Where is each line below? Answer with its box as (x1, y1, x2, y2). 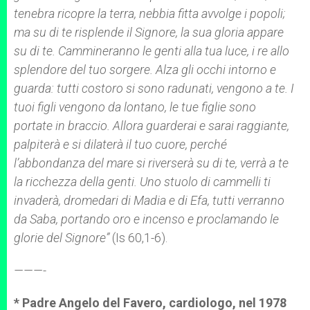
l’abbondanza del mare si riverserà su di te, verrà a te (14, 156, 289, 170)
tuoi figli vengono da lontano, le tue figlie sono (14, 100, 256, 114)
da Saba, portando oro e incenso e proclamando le (14, 212, 279, 226)
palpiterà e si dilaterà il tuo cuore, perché (14, 137, 227, 152)
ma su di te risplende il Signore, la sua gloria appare (14, 25, 284, 39)
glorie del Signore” (14, 230, 112, 245)
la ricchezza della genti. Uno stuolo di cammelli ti (14, 174, 271, 189)
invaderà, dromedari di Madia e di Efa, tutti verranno (14, 193, 284, 208)
